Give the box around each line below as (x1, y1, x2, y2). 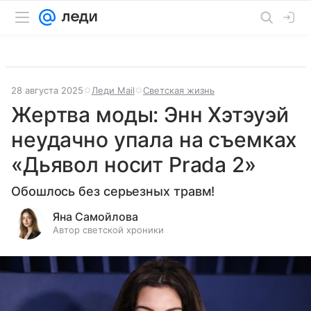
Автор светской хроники (53, 224, 164, 235)
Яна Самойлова (53, 210, 138, 224)
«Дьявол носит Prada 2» (11, 152, 256, 177)
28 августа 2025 (11, 85, 83, 96)
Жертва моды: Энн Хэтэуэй (11, 102, 289, 127)
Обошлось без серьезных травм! (11, 184, 215, 199)
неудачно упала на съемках (11, 127, 298, 152)
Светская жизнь (143, 85, 215, 96)
